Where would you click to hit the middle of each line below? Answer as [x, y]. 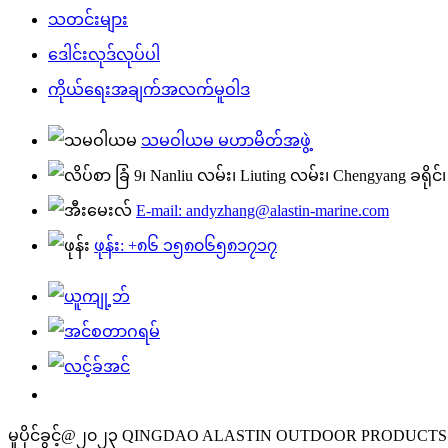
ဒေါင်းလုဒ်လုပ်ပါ [104, 55]
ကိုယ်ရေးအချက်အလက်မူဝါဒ [149, 90]
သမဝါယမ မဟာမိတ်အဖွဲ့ [226, 141]
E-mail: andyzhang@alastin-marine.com [262, 211]
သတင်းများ [88, 20]
